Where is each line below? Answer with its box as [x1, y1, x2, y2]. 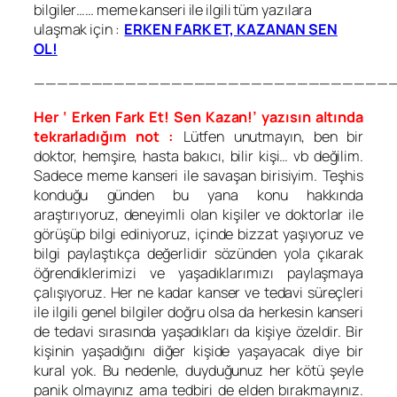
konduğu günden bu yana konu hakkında [34, 184, 363, 205]
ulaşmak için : [34, 19, 125, 40]
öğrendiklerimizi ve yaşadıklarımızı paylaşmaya [34, 262, 363, 283]
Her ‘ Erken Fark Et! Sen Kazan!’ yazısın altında [34, 106, 363, 127]
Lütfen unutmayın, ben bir [183, 126, 363, 146]
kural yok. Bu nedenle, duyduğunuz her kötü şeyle [34, 360, 363, 380]
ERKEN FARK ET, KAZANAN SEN [124, 19, 338, 40]
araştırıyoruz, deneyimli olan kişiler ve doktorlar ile [34, 204, 363, 224]
